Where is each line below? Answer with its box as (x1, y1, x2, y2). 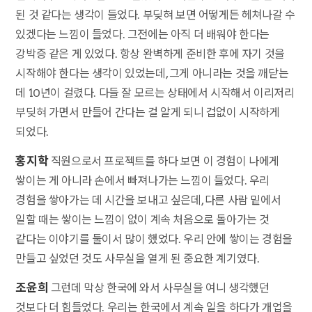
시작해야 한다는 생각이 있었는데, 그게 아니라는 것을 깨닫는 (15, 66, 289, 80)
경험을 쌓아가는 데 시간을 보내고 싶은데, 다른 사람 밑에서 (15, 193, 281, 207)
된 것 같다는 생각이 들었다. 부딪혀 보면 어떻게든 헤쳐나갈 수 (15, 8, 295, 22)
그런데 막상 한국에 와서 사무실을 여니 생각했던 (48, 281, 270, 295)
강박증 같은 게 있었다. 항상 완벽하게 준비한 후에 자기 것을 (15, 47, 285, 61)
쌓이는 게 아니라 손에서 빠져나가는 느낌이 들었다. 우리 (15, 173, 270, 187)
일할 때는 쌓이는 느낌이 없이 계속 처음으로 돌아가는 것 (15, 212, 270, 226)
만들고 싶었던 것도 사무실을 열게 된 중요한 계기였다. (15, 251, 260, 265)
